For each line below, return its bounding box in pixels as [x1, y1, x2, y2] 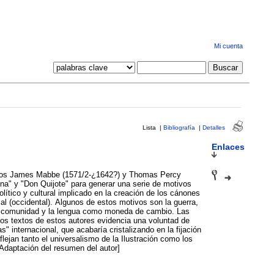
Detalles [202, 124, 225, 131]
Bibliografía [163, 124, 195, 131]
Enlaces [211, 141, 245, 152]
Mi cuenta [213, 42, 243, 50]
